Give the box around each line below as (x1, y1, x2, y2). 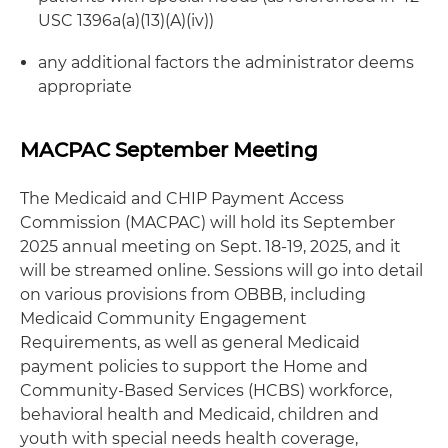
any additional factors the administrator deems (38, 52, 414, 72)
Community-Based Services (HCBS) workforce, (20, 380, 392, 400)
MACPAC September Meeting (20, 137, 318, 162)
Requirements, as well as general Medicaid (20, 332, 360, 352)
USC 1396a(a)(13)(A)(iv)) (38, 10, 214, 30)
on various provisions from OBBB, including (20, 284, 366, 304)
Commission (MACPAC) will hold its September (20, 212, 395, 232)
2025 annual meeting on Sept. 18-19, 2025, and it (20, 236, 401, 256)
